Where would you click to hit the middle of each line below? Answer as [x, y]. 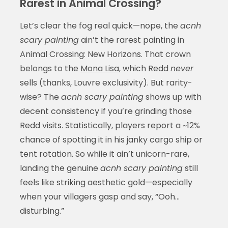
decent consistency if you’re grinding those [106, 111]
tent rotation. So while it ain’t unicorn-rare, [104, 154]
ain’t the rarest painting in [131, 40]
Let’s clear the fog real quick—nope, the [100, 25]
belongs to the [50, 68]
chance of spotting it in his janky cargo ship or [111, 139]
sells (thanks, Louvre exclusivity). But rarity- [106, 82]
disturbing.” [42, 211]
